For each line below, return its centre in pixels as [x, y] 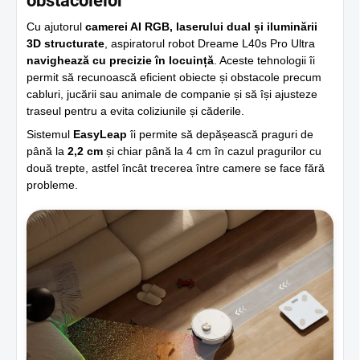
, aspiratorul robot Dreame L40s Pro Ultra [210, 44]
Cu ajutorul [56, 27]
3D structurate [65, 44]
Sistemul [50, 135]
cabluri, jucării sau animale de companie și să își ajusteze [172, 94]
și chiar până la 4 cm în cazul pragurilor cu [212, 151]
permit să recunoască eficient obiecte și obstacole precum [174, 78]
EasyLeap [100, 135]
